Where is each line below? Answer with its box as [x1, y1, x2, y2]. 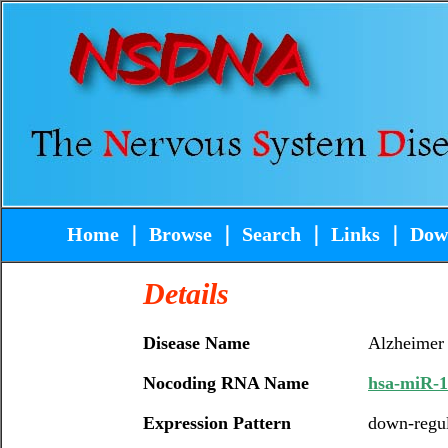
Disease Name [143, 333, 250, 353]
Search [237, 223, 301, 245]
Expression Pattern [143, 413, 291, 433]
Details [143, 277, 229, 310]
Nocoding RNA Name [143, 373, 309, 393]
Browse [149, 223, 212, 245]
